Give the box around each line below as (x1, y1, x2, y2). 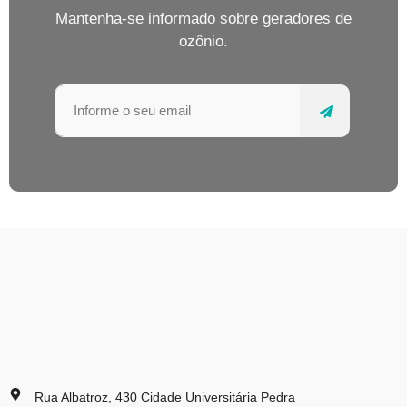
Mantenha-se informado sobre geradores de (55, 10, 352, 28)
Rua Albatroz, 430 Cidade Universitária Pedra (34, 389, 295, 404)
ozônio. (179, 33, 228, 51)
